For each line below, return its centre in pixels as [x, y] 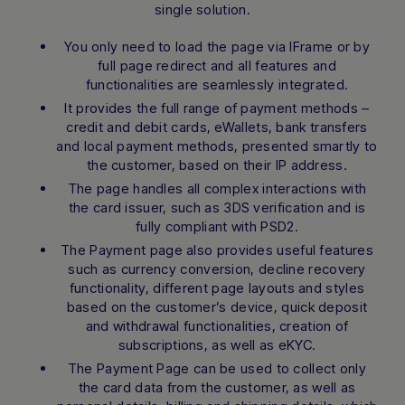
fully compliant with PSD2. [217, 226]
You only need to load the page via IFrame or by [217, 47]
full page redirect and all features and [217, 66]
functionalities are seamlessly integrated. [217, 85]
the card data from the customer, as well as [217, 387]
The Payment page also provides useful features [217, 250]
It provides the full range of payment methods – [217, 108]
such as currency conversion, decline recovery [217, 269]
